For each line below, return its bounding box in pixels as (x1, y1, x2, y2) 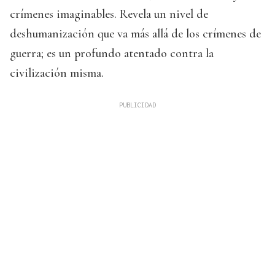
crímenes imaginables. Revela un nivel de (10, 7, 208, 22)
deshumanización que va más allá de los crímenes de (10, 26, 261, 42)
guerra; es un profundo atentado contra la (10, 46, 214, 61)
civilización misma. (10, 66, 104, 81)
